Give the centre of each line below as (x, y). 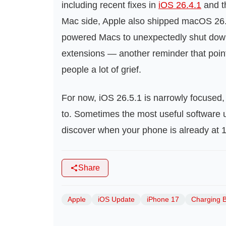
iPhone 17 (163, 200)
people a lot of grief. (101, 70)
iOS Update (116, 200)
